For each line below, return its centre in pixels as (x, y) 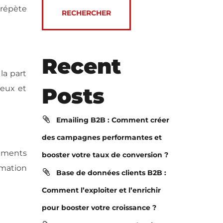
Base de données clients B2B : (111, 173)
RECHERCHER (86, 13)
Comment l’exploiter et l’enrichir (101, 190)
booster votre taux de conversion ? (105, 155)
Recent (81, 66)
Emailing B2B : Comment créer (112, 120)
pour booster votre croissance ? (99, 208)
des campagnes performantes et (102, 137)
